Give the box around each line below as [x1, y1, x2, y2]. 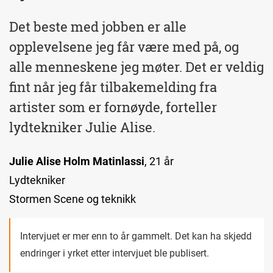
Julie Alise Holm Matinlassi [9, 155, 144, 168]
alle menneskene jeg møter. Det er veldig [9, 58, 264, 76]
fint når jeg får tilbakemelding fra [9, 78, 217, 96]
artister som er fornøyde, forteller [9, 98, 217, 116]
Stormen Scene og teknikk [9, 193, 136, 205]
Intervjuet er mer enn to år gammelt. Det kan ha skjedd [20, 230, 252, 242]
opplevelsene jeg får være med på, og [9, 38, 239, 55]
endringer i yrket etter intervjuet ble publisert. [20, 247, 209, 259]
